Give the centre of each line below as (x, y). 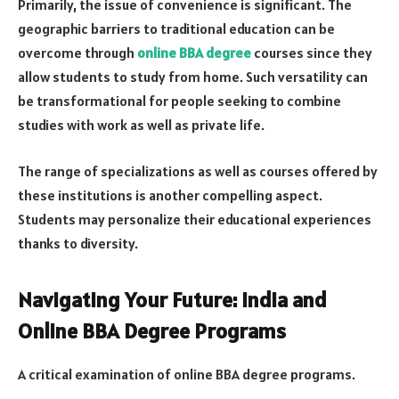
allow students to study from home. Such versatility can (193, 77)
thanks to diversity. (78, 243)
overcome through (77, 53)
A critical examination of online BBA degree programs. (187, 375)
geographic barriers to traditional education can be (176, 29)
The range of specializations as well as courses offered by (198, 171)
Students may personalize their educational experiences (195, 219)
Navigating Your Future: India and (172, 300)
